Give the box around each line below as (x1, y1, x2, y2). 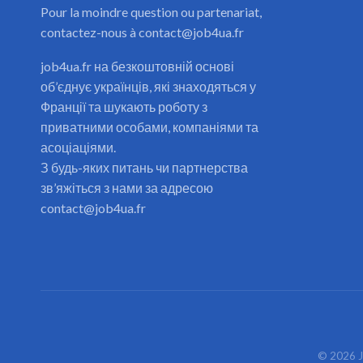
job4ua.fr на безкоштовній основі (41, 58, 235, 74)
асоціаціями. (41, 139, 117, 155)
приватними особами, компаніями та (41, 118, 259, 135)
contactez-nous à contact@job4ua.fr (41, 23, 245, 40)
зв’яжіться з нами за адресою (41, 179, 214, 195)
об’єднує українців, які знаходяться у (41, 78, 257, 94)
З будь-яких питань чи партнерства (41, 159, 249, 175)
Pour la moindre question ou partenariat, (41, 3, 263, 19)
